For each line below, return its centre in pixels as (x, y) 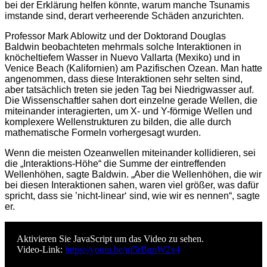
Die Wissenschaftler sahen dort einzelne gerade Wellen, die (131, 101)
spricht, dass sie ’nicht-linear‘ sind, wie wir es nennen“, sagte (132, 196)
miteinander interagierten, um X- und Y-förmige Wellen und (128, 111)
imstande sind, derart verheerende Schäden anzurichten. (124, 16)
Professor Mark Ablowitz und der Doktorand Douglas (115, 36)
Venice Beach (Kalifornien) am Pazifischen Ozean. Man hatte (133, 69)
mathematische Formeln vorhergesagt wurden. (103, 133)
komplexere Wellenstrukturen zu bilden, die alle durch (118, 122)
